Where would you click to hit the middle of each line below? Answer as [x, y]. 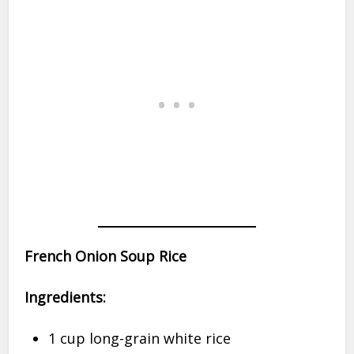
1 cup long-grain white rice [140, 338]
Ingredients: [66, 297]
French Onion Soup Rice [106, 256]
